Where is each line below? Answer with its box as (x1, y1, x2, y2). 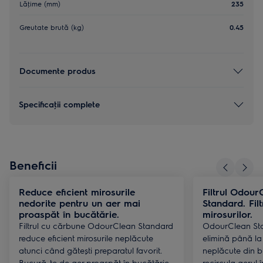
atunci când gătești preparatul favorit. (19, 245, 162, 255)
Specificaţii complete (19, 98, 100, 109)
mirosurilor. (203, 208, 252, 220)
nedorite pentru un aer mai (19, 197, 140, 209)
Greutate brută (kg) (19, 22, 84, 32)
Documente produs (19, 65, 96, 76)
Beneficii (9, 157, 57, 172)
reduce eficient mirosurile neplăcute (19, 232, 153, 243)
